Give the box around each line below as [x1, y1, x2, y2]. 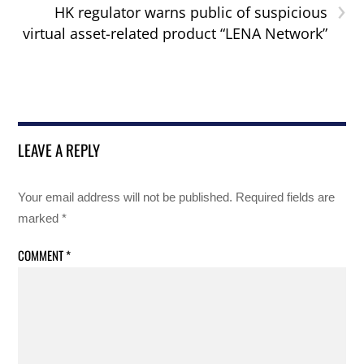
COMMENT [18, 245, 67, 264]
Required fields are [236, 190, 336, 205]
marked [18, 211, 63, 226]
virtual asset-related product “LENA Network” [22, 24, 327, 44]
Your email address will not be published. [18, 190, 233, 205]
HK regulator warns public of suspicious [54, 2, 327, 23]
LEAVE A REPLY [18, 138, 101, 162]
